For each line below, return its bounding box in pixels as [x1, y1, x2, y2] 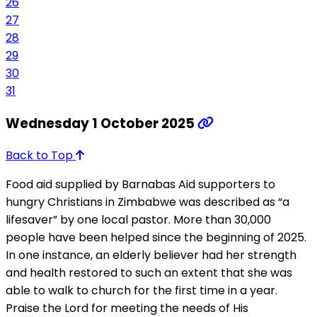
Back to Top [6, 147, 76, 164]
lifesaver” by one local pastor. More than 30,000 [6, 212, 271, 229]
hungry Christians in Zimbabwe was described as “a [6, 194, 289, 211]
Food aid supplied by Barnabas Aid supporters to [6, 176, 275, 193]
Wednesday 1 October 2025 [6, 113, 197, 133]
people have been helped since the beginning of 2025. [6, 229, 306, 246]
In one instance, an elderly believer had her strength [6, 247, 296, 264]
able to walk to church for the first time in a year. [6, 282, 277, 299]
